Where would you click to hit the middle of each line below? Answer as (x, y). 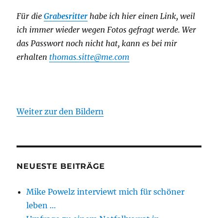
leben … (41, 206)
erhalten (33, 57)
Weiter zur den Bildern (60, 112)
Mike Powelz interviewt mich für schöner (106, 192)
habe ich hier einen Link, (134, 16)
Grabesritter (66, 16)
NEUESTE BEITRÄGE (61, 166)
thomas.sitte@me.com (90, 57)
